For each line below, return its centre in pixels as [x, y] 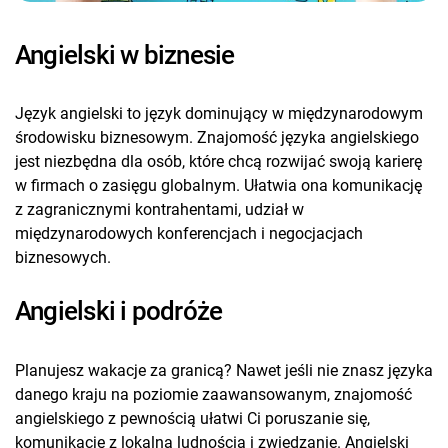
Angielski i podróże [119, 311]
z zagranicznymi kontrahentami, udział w [159, 210]
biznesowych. [63, 258]
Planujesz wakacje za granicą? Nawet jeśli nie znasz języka [224, 370]
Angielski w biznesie [125, 54]
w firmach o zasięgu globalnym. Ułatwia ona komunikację [218, 186]
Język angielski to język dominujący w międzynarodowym [219, 114]
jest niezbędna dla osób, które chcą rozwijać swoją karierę [218, 162]
